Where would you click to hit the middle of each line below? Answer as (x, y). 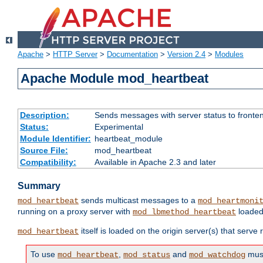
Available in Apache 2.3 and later (155, 162)
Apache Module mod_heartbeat (115, 79)
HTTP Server (75, 55)
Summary (39, 186)
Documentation (132, 55)
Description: (44, 115)
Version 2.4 (186, 55)
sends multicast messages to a (138, 200)
